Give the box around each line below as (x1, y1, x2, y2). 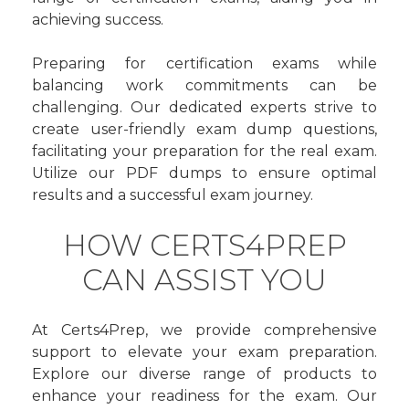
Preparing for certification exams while (32, 55, 377, 72)
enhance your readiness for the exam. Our (32, 387, 377, 404)
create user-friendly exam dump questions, (32, 121, 377, 138)
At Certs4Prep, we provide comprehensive (32, 321, 377, 339)
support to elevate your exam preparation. (32, 343, 377, 361)
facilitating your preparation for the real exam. (32, 142, 377, 160)
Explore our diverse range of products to (32, 365, 377, 383)
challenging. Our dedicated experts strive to (32, 99, 377, 116)
